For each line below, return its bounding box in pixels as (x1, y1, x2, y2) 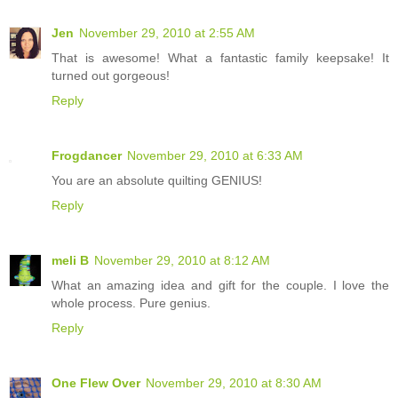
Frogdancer (52, 147, 122, 163)
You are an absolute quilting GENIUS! (52, 172, 262, 187)
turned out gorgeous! (52, 68, 170, 83)
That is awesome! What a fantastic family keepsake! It (52, 50, 389, 65)
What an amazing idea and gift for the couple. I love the (52, 277, 389, 292)
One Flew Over (52, 375, 140, 390)
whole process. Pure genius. (52, 295, 211, 310)
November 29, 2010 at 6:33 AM (127, 147, 303, 163)
